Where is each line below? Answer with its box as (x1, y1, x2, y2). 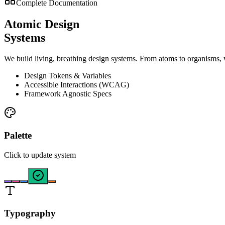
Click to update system (4, 150, 76, 159)
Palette (4, 130, 32, 141)
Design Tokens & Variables (24, 71, 111, 80)
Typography (4, 207, 56, 218)
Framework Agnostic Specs (24, 89, 111, 98)
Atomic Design (4, 17, 79, 31)
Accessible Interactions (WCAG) (24, 80, 129, 89)
